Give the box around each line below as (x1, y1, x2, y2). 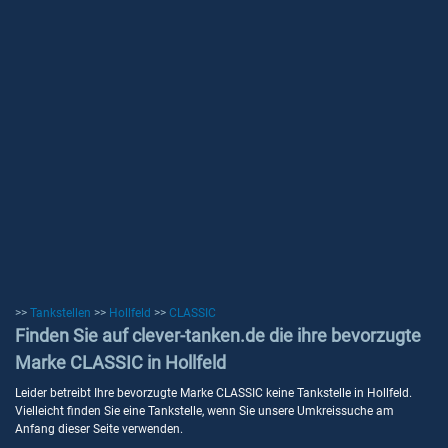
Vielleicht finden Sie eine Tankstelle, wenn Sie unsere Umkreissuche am (15, 404, 394, 418)
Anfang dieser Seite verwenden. (15, 422, 183, 436)
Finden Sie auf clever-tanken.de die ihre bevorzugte (15, 325, 421, 346)
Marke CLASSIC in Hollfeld (15, 352, 226, 373)
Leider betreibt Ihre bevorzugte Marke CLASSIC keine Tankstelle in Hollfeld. (15, 386, 412, 400)
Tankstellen (30, 306, 91, 320)
